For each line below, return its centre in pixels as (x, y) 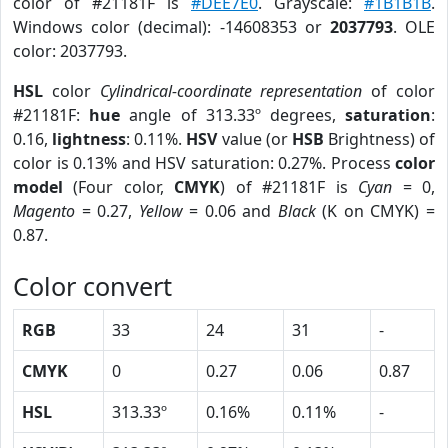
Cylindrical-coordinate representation (231, 91)
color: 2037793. (70, 51)
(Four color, (119, 187)
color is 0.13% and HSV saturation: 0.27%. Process (204, 163)
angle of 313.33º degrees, (233, 115)
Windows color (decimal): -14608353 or (171, 27)
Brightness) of (379, 139)
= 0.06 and (230, 211)
